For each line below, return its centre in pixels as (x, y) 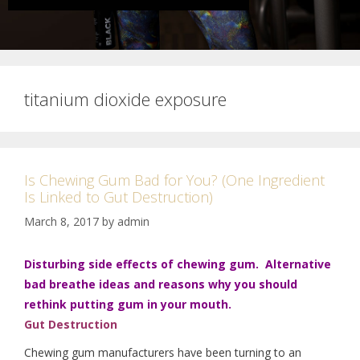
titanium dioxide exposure (125, 99)
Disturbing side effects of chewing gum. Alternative (178, 264)
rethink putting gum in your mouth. (128, 304)
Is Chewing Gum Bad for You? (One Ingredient (174, 180)
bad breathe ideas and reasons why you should (161, 284)
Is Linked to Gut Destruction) (119, 197)
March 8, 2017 (61, 221)
